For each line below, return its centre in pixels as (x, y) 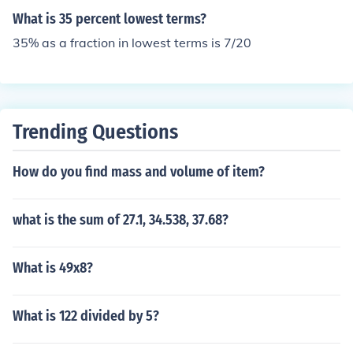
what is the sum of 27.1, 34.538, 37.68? (121, 220)
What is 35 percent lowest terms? (110, 19)
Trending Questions (95, 132)
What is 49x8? (53, 268)
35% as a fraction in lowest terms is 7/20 (132, 43)
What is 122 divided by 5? (86, 316)
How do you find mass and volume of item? (139, 172)
